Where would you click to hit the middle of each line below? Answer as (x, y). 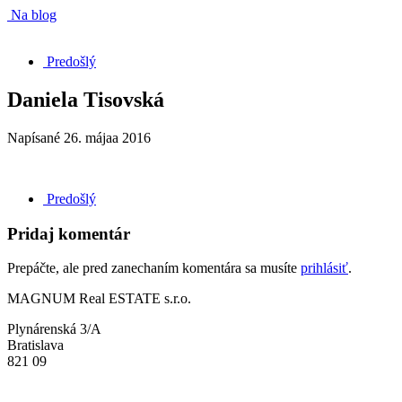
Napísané (35, 137)
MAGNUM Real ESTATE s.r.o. (99, 299)
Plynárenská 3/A (54, 329)
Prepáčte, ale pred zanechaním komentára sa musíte (154, 268)
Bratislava (35, 345)
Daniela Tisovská (86, 99)
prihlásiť (324, 268)
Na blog (32, 15)
